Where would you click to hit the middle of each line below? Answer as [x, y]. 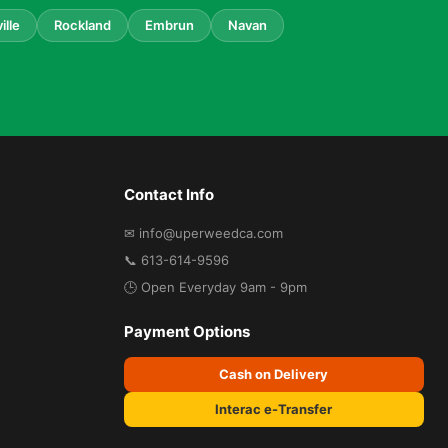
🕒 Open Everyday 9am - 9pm [215, 286]
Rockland [82, 24]
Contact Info [168, 194]
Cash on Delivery [274, 373]
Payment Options [186, 331]
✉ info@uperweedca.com [203, 232]
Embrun [169, 24]
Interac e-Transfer [274, 408]
